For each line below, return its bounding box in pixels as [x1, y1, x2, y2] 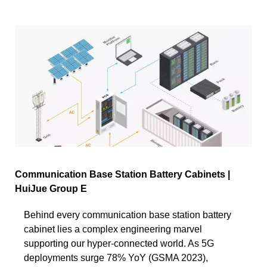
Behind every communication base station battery [24, 209, 231, 220]
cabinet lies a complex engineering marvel [24, 223, 202, 234]
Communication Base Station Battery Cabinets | [15, 169, 230, 179]
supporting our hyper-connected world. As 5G [24, 238, 214, 249]
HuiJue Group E [15, 183, 87, 194]
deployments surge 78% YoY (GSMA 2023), [24, 252, 208, 263]
